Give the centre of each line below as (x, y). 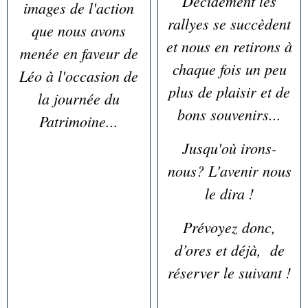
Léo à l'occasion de (79, 76)
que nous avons (79, 31)
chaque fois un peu (229, 69)
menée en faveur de (79, 53)
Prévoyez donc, (229, 227)
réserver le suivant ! (229, 273)
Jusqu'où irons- (229, 148)
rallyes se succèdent (229, 24)
